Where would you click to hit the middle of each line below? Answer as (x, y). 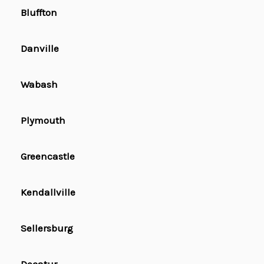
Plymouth (43, 121)
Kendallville (48, 192)
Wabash (39, 85)
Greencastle (48, 156)
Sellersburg (47, 228)
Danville (40, 49)
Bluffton (39, 13)
